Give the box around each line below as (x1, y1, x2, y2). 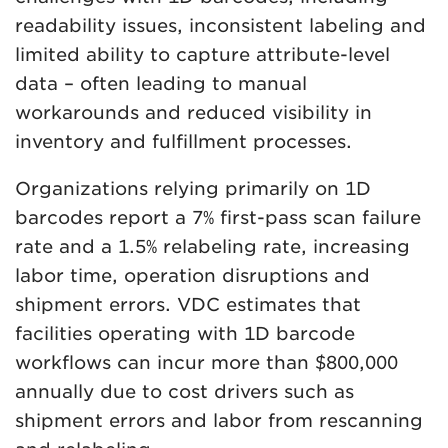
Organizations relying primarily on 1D (15, 177, 371, 199)
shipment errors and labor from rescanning (15, 409, 423, 431)
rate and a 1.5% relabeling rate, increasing (15, 235, 410, 257)
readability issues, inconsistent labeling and (15, 14, 426, 36)
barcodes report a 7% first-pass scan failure (15, 206, 421, 228)
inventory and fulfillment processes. (15, 130, 352, 152)
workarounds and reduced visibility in (15, 101, 372, 123)
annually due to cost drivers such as (15, 380, 354, 402)
